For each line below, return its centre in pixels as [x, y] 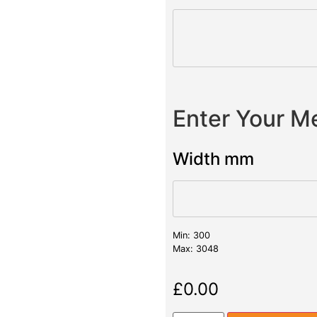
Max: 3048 [196, 248]
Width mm [213, 158]
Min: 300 [191, 235]
